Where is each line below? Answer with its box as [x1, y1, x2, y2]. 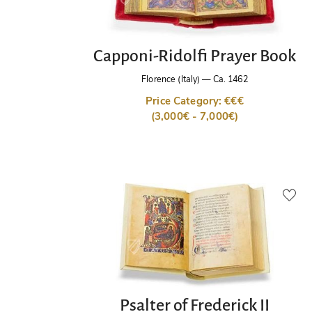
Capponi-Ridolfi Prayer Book [93, 46, 296, 65]
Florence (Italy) [141, 73, 201, 86]
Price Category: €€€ [146, 94, 244, 109]
